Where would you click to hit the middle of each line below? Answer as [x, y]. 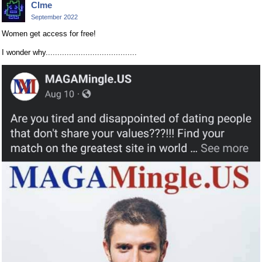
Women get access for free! [49, 34]
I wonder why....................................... [69, 53]
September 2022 [54, 17]
